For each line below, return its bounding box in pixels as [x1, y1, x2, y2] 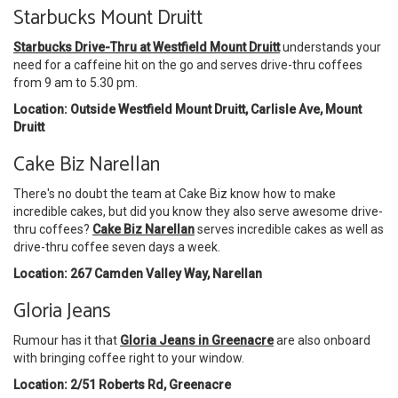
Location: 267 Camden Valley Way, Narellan [13, 266, 262, 281]
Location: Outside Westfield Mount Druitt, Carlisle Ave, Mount [13, 101, 362, 116]
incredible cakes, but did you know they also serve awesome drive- [13, 203, 383, 219]
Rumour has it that [13, 332, 120, 347]
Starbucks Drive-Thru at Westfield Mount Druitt [13, 39, 280, 54]
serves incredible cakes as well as [195, 221, 384, 236]
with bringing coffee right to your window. [13, 350, 244, 365]
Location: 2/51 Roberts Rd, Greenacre [13, 377, 231, 392]
